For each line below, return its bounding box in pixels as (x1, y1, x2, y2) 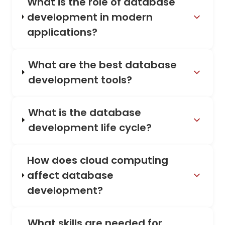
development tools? (28, 72, 132, 87)
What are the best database (28, 57, 177, 72)
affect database (27, 168, 114, 183)
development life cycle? (28, 120, 152, 135)
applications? (27, 25, 97, 39)
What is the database (28, 105, 141, 120)
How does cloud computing (27, 153, 169, 168)
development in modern (27, 10, 153, 24)
